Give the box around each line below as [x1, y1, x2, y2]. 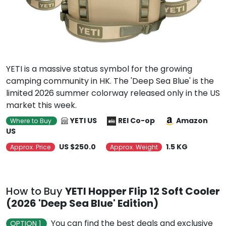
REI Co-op [118, 116, 155, 126]
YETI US [70, 116, 97, 126]
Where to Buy [10, 117, 53, 125]
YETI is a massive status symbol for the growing [6, 63, 192, 75]
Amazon [176, 116, 208, 126]
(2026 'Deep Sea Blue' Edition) [6, 196, 158, 210]
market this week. [6, 99, 77, 111]
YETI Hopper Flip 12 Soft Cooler [65, 184, 220, 198]
